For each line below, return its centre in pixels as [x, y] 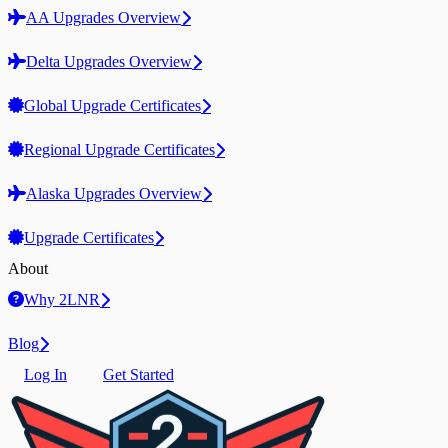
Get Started [138, 374]
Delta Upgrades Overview [109, 61]
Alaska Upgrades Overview [114, 193]
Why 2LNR [62, 299]
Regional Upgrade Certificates [119, 149]
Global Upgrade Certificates [112, 105]
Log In [45, 374]
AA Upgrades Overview [103, 17]
